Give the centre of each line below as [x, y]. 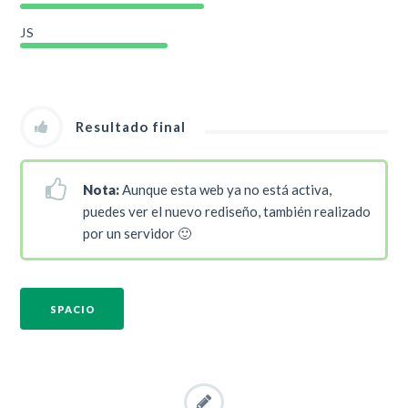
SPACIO [73, 309]
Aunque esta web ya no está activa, [226, 190]
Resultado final [131, 127]
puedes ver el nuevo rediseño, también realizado [227, 212]
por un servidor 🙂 [138, 234]
